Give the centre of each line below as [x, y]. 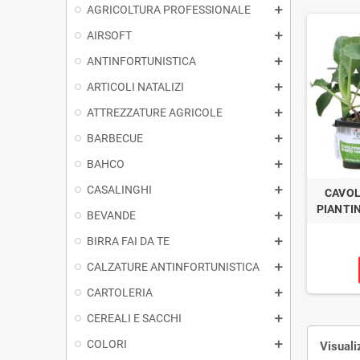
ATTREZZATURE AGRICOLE [155, 112]
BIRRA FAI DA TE [128, 241]
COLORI [107, 344]
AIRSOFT [109, 35]
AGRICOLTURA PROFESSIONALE [169, 9]
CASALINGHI [119, 189]
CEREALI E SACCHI [134, 318]
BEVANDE [111, 215]
